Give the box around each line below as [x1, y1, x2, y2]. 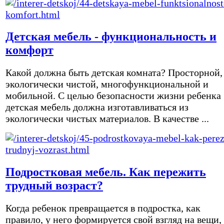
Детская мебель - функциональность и [5, 30, 216, 43]
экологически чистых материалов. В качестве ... [5, 113, 209, 124]
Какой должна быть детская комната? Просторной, [5, 67, 222, 78]
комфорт [5, 43, 53, 57]
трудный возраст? [5, 179, 103, 192]
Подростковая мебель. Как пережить [5, 165, 206, 179]
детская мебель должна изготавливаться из [5, 101, 188, 113]
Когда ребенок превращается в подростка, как [5, 202, 200, 214]
